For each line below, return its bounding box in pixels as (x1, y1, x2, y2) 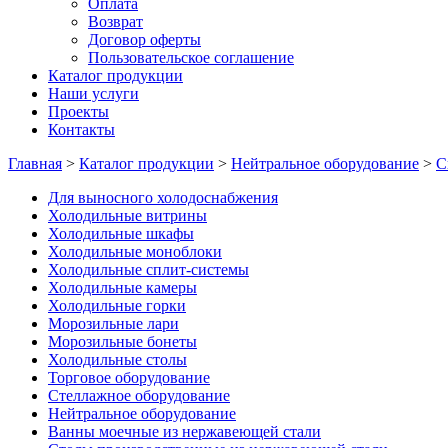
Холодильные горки (48, 297, 186, 314)
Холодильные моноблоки (48, 243, 222, 260)
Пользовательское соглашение (88, 49, 294, 66)
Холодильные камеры (48, 279, 197, 296)
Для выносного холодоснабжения (48, 189, 278, 206)
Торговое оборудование (48, 369, 210, 386)
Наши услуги (48, 85, 139, 102)
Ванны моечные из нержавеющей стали (48, 423, 321, 440)
